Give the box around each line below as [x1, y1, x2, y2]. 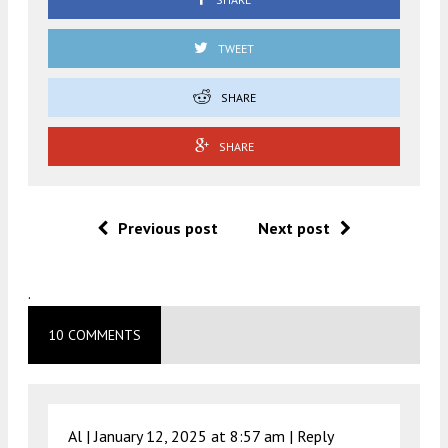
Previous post [118, 217, 218, 238]
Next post [258, 217, 330, 238]
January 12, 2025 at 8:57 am [94, 425, 285, 446]
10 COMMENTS [48, 325, 141, 344]
